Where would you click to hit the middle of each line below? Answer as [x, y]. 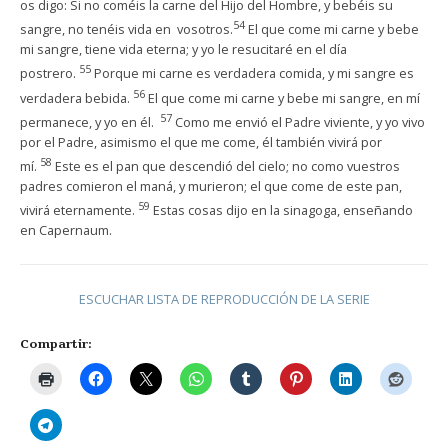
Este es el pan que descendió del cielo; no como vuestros [227, 166]
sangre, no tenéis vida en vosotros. [126, 29]
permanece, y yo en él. [90, 121]
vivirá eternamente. [79, 210]
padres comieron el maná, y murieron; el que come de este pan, [211, 186]
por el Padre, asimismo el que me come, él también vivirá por [201, 141]
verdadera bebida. [76, 97]
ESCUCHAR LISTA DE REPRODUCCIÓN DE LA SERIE [224, 299]
